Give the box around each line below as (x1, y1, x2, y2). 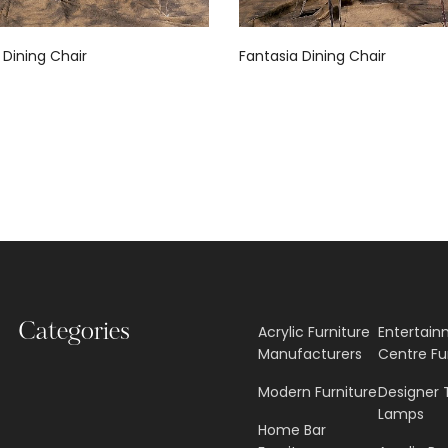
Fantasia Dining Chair (239, 46, 386, 67)
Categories (18, 321, 131, 346)
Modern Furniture (258, 382, 378, 403)
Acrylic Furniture (258, 322, 371, 343)
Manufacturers (258, 344, 363, 365)
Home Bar (258, 420, 327, 441)
